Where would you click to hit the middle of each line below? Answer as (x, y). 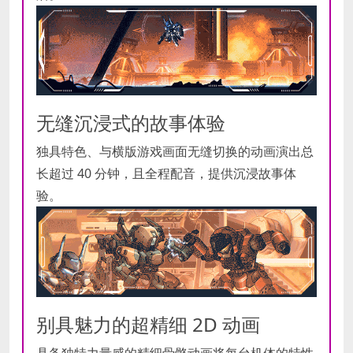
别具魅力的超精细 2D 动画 (148, 325)
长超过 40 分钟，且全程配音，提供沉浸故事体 (166, 174)
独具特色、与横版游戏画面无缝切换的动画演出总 (175, 152)
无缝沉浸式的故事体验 (131, 123)
